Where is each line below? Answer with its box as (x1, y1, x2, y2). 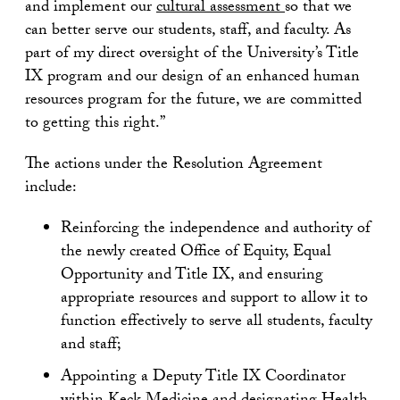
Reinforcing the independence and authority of (61, 216, 371, 244)
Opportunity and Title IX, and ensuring (61, 262, 323, 290)
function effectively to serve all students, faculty (61, 309, 372, 337)
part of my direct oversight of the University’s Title (25, 41, 359, 69)
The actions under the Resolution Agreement (25, 152, 322, 179)
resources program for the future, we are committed (25, 87, 362, 115)
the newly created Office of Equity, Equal (61, 239, 331, 267)
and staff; (61, 332, 121, 360)
